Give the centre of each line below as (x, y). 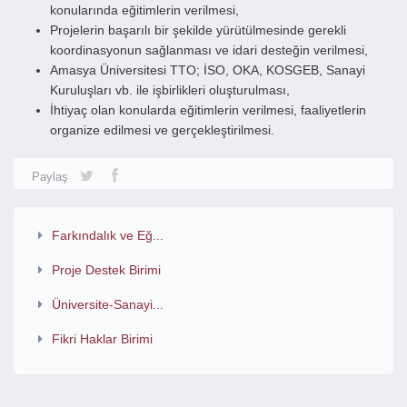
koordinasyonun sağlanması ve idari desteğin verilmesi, (209, 50)
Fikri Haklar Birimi (102, 339)
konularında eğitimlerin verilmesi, (144, 10)
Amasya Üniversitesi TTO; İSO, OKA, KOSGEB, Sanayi (208, 70)
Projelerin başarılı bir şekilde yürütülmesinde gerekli (198, 30)
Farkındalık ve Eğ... (107, 235)
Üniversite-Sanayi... (107, 304)
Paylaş (50, 177)
